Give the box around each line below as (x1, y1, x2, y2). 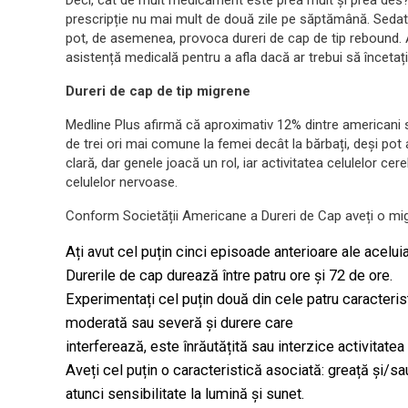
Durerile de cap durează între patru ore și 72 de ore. (66, 266, 393, 284)
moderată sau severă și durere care (66, 313, 293, 331)
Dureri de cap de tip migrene (66, 82, 250, 99)
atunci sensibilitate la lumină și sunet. (66, 384, 304, 403)
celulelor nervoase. (66, 173, 178, 190)
